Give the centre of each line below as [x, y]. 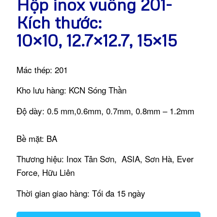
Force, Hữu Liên [45, 172]
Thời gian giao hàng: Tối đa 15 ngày [81, 193]
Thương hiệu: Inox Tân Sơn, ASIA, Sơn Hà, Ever [105, 159]
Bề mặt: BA [37, 138]
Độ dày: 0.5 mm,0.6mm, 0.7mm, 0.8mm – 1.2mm [105, 110]
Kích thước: [59, 22]
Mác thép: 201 [42, 70]
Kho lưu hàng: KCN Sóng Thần [71, 90]
